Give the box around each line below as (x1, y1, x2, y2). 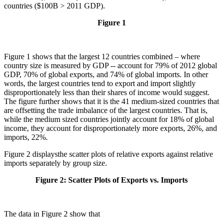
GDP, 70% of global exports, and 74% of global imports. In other (4, 70, 208, 79)
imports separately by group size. (4, 158, 107, 167)
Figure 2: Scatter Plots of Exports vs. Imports (35, 175, 188, 184)
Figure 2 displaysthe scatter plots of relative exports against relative (4, 149, 213, 158)
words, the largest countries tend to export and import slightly (4, 79, 196, 88)
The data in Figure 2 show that (4, 209, 100, 218)
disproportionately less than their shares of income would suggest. (4, 88, 210, 97)
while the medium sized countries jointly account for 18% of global (4, 114, 214, 123)
